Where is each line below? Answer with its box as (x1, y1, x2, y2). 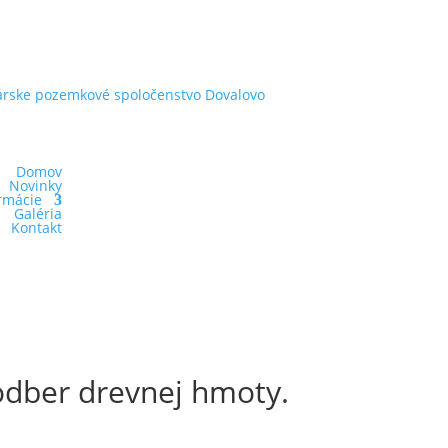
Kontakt (10, 218, 62, 238)
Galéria (13, 204, 62, 224)
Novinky (8, 176, 62, 196)
